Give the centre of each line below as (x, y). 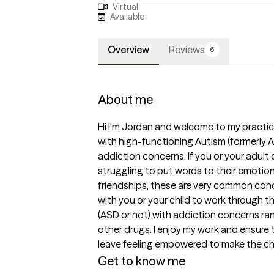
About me (125, 100)
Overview (128, 50)
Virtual (125, 7)
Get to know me (142, 261)
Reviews (187, 50)
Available (128, 16)
